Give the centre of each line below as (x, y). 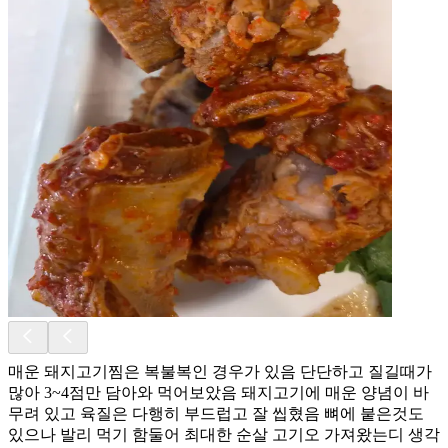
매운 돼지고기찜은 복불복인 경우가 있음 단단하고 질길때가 (220, 371)
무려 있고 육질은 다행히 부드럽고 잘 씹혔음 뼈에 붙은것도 (216, 413)
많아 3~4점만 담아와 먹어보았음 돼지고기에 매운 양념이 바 (218, 392)
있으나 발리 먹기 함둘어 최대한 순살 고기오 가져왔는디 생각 (224, 434)
